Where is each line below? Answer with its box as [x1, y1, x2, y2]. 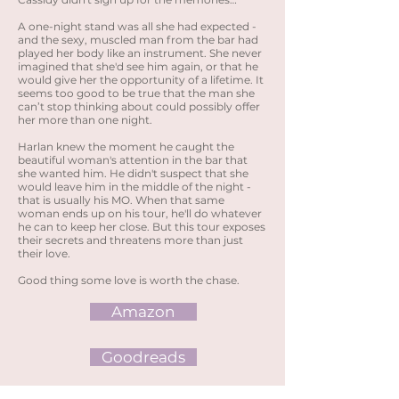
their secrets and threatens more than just [18, 233, 243, 247]
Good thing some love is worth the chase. [18, 273, 240, 287]
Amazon [111, 303, 175, 321]
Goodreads [102, 348, 185, 366]
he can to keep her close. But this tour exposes [18, 220, 265, 233]
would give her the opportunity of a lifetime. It [18, 73, 264, 86]
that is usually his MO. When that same [18, 193, 224, 207]
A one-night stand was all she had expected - [18, 20, 256, 33]
